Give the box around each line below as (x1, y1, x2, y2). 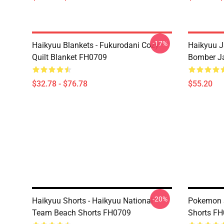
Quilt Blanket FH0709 (32, 52, 107, 62)
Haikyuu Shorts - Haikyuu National (32, 196, 153, 205)
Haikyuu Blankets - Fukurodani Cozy (32, 40, 159, 50)
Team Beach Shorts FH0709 (32, 208, 131, 217)
